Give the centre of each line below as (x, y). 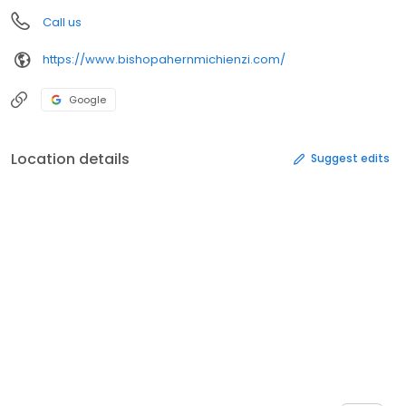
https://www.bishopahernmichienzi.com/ (164, 60)
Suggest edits (350, 159)
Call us (62, 22)
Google (87, 99)
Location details (70, 159)
